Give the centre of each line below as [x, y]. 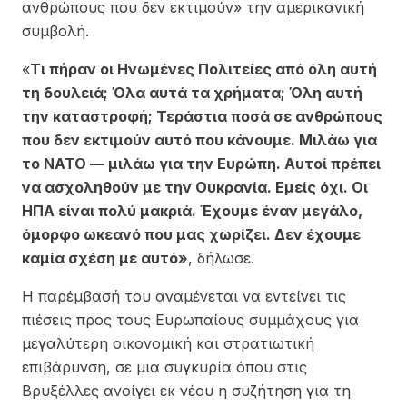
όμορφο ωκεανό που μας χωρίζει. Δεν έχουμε [191, 234]
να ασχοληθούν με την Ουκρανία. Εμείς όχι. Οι [195, 187]
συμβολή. [55, 30]
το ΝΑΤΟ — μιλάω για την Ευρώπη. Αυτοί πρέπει [201, 163]
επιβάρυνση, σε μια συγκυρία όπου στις [164, 367]
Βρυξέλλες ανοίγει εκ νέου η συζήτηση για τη [186, 390]
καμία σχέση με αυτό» [105, 258]
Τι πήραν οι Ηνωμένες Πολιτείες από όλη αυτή [203, 69]
